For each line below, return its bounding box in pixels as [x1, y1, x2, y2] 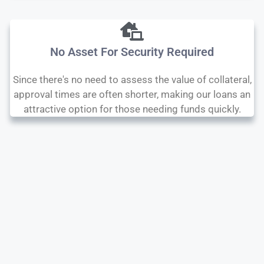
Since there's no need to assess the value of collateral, [12, 74, 252, 85]
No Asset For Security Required [50, 45, 214, 59]
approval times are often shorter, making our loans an [14, 88, 250, 100]
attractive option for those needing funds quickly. [23, 103, 241, 115]
